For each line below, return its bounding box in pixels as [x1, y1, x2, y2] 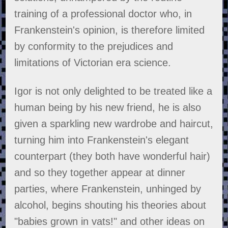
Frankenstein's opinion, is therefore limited [14, 24, 205, 36]
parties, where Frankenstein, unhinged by [14, 183, 202, 195]
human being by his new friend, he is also [14, 102, 202, 113]
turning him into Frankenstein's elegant [14, 134, 189, 146]
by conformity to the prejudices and [14, 41, 174, 52]
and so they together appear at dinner [14, 167, 186, 179]
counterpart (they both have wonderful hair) [14, 151, 211, 162]
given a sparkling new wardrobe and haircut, [14, 118, 214, 130]
